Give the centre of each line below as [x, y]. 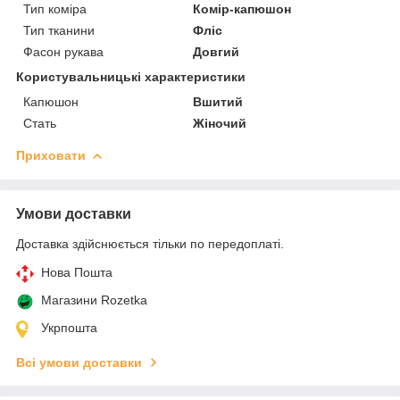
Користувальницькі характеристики [131, 76]
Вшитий [218, 101]
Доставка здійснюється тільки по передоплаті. [150, 243]
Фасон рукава [63, 51]
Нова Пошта [77, 272]
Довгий [217, 51]
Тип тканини [59, 30]
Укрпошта [69, 327]
